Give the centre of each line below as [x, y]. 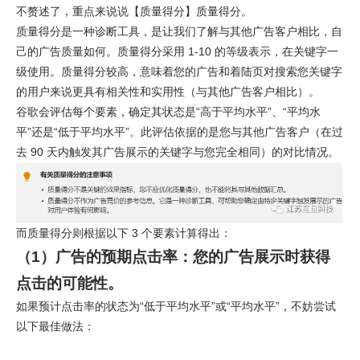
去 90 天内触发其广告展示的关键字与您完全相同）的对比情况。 [178, 152]
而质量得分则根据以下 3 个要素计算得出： [124, 233]
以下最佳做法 [50, 326]
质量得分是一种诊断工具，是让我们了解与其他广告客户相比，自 [179, 31]
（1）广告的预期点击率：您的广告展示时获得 [173, 256]
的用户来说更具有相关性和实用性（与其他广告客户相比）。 [168, 92]
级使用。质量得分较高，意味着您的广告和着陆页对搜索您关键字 [179, 72]
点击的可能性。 [70, 283]
